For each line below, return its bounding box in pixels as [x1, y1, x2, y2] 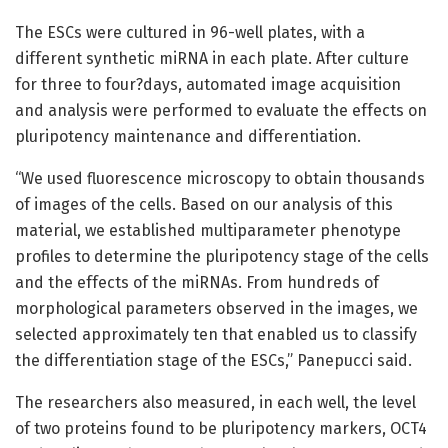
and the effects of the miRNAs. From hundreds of [15, 272, 379, 292]
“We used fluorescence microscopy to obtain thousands [15, 168, 425, 188]
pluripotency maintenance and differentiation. [15, 126, 361, 146]
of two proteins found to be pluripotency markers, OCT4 [15, 418, 427, 438]
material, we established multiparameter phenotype [15, 220, 401, 240]
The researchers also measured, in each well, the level [15, 392, 416, 412]
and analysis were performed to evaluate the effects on [15, 100, 427, 120]
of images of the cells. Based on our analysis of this [15, 194, 393, 214]
